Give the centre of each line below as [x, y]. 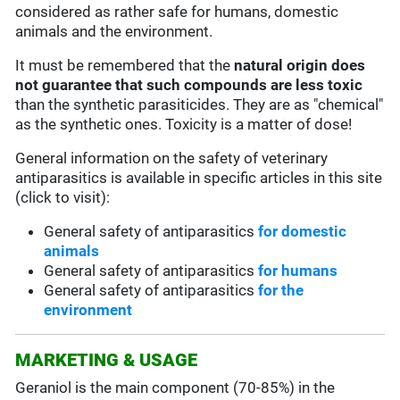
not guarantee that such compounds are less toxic [189, 85]
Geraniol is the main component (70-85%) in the [175, 388]
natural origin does [300, 66]
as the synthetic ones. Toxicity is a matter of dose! [184, 125]
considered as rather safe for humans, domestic [177, 12]
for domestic [303, 232]
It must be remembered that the [125, 66]
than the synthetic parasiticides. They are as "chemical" [200, 105]
